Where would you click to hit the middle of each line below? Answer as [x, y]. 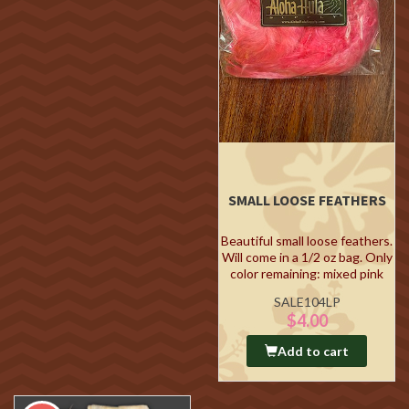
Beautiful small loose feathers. [307, 241]
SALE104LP [307, 302]
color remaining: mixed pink [307, 273]
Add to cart [313, 351]
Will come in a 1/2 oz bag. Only [307, 257]
